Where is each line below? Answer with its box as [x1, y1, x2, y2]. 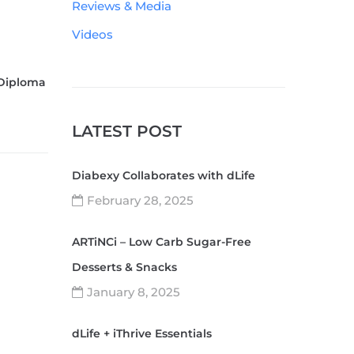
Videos [72, 27, 113, 42]
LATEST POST [72, 122, 182, 141]
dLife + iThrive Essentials [72, 326, 212, 341]
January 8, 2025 [87, 284, 180, 299]
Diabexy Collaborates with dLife [72, 168, 255, 183]
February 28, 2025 [87, 193, 194, 208]
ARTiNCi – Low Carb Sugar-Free [72, 235, 251, 249]
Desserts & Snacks [72, 260, 177, 274]
